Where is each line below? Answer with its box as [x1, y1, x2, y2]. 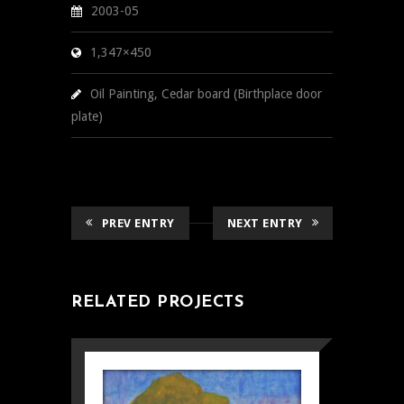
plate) [71, 109, 103, 124]
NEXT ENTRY [226, 216, 303, 231]
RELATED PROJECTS [71, 294, 243, 312]
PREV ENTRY [101, 216, 175, 231]
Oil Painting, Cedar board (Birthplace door [90, 87, 322, 102]
